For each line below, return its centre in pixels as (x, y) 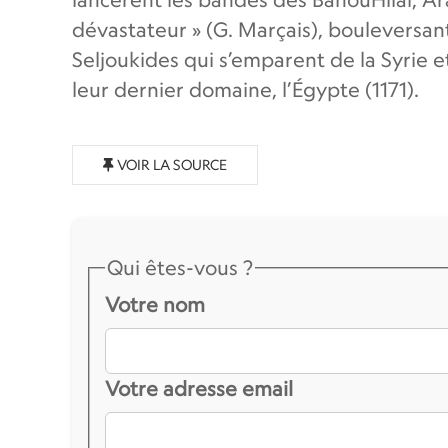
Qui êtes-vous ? (180, 267)
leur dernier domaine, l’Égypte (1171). (245, 89)
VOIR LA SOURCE (170, 164)
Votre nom (155, 304)
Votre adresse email (199, 388)
